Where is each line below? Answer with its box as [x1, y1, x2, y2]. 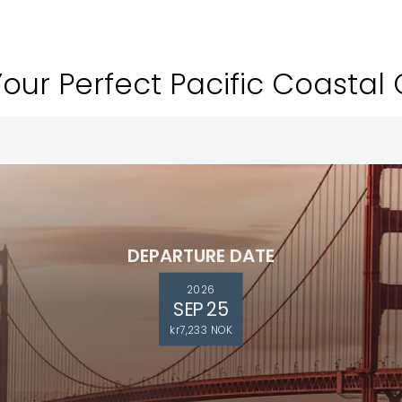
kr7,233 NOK [170, 320, 232, 338]
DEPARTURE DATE [127, 243, 275, 269]
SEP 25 [173, 295, 230, 324]
